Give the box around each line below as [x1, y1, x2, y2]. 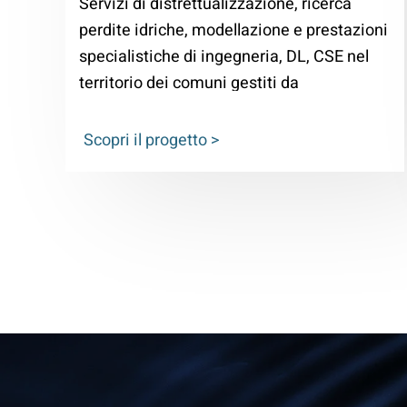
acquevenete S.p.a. [79, 97, 219, 123]
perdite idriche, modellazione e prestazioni [79, 18, 388, 44]
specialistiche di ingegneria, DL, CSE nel [79, 45, 369, 70]
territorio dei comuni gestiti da [79, 71, 299, 96]
